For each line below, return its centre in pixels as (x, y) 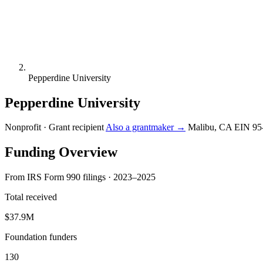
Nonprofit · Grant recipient (54, 127)
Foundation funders (41, 237)
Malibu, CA (210, 127)
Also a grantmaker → (146, 127)
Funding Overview (61, 152)
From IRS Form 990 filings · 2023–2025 (80, 177)
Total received (31, 197)
